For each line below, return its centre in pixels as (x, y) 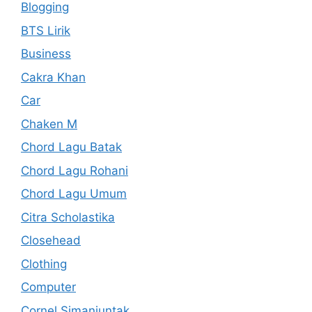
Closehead (51, 240)
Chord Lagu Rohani (75, 170)
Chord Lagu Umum (74, 194)
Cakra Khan (53, 77)
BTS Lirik (46, 30)
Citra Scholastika (68, 217)
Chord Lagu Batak (71, 147)
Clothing (44, 264)
